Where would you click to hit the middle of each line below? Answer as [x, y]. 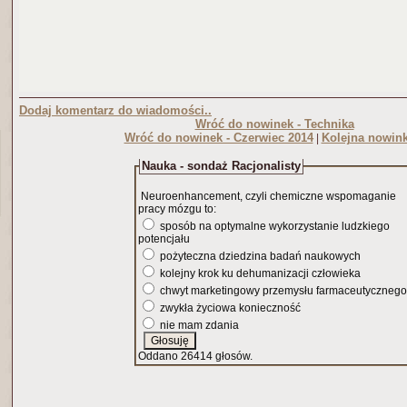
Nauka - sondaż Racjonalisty [221, 166]
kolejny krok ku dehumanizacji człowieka [259, 273]
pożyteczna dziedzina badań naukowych [259, 256]
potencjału [164, 239]
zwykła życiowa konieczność [229, 308]
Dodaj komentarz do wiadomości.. [115, 110]
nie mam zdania [198, 325]
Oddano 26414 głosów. [195, 356]
